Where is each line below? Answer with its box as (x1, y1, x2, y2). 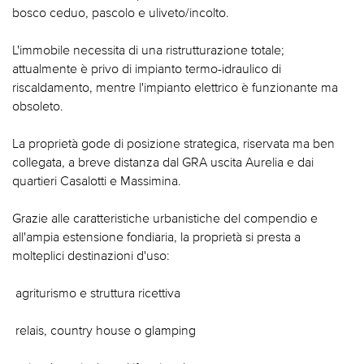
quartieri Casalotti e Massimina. (12, 173, 181, 188)
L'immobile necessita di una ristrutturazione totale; (12, 42, 284, 58)
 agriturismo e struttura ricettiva (12, 285, 180, 301)
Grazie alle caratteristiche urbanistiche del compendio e (12, 210, 318, 226)
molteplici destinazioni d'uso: (12, 248, 170, 263)
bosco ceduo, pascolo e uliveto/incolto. (12, 5, 229, 20)
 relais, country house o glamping (12, 323, 196, 338)
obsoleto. (12, 98, 63, 114)
